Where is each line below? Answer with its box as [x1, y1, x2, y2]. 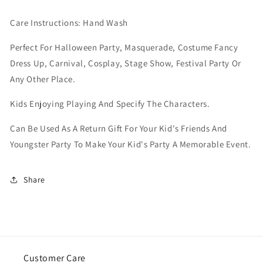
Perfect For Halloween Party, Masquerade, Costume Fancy [10, 42, 238, 53]
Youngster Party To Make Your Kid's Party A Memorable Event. [10, 139, 251, 150]
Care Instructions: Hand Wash [10, 17, 128, 29]
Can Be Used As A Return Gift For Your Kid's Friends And [10, 123, 228, 134]
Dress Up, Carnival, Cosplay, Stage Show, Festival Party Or [10, 58, 241, 69]
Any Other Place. [10, 73, 76, 85]
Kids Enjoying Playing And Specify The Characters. [10, 98, 210, 110]
